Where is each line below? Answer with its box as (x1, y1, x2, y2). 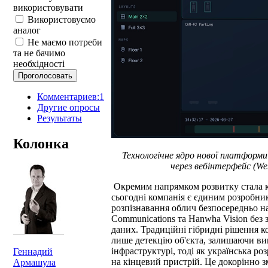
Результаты (37, 112, 82, 123)
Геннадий (13, 246, 53, 257)
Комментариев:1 (37, 91, 104, 102)
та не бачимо (13, 47, 65, 58)
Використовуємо (25, 14, 96, 25)
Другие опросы (37, 102, 100, 112)
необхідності (13, 58, 65, 69)
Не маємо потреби (25, 36, 102, 47)
